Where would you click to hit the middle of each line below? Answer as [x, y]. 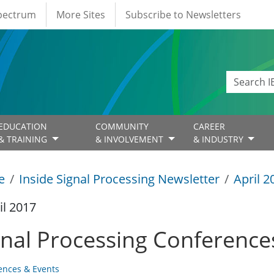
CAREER [209, 127]
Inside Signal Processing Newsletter [119, 179]
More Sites [81, 15]
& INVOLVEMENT [131, 139]
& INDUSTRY [219, 139]
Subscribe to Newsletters [183, 15]
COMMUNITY [122, 127]
